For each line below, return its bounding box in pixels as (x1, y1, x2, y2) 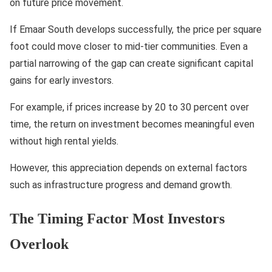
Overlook (10, 236, 69, 253)
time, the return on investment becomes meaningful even (10, 118, 254, 131)
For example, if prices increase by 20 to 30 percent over (10, 101, 249, 114)
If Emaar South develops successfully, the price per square (10, 24, 262, 36)
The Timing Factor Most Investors (10, 211, 225, 227)
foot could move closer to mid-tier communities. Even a (10, 41, 248, 53)
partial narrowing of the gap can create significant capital (10, 58, 253, 70)
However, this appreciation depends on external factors (10, 162, 247, 174)
